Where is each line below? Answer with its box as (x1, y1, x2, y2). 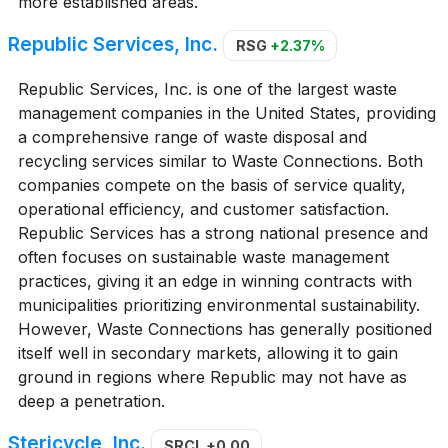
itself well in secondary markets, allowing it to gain (17, 343, 398, 364)
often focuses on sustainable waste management (17, 247, 389, 268)
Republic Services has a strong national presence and (17, 223, 428, 244)
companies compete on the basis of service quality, (17, 175, 406, 196)
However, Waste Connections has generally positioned (17, 319, 432, 340)
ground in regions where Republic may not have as (17, 367, 407, 388)
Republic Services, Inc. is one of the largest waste (17, 79, 397, 100)
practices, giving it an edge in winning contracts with (17, 271, 412, 292)
